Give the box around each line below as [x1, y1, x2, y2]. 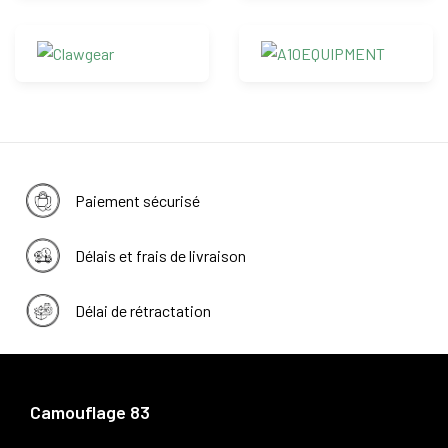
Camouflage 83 [30, 400, 150, 423]
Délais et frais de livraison [75, 245, 246, 265]
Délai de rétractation [75, 300, 211, 320]
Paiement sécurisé [75, 190, 200, 210]
